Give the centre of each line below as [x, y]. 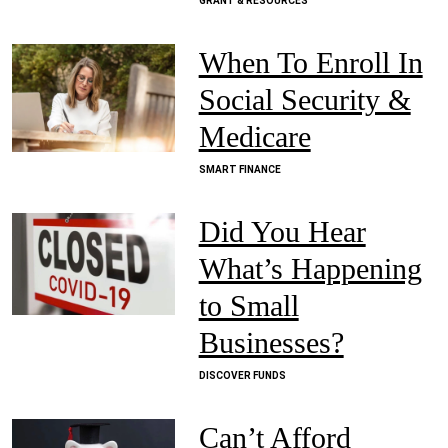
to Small [248, 305]
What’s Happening [310, 268]
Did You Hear [282, 231]
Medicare [254, 136]
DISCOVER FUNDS [242, 375]
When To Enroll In [310, 62]
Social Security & [304, 99]
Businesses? [271, 342]
